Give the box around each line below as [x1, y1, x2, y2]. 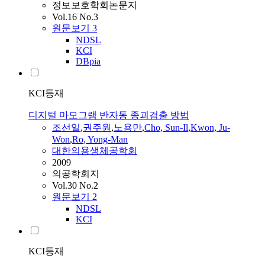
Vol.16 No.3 [52, 12, 98, 22]
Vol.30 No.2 [52, 180, 98, 191]
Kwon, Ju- [190, 122, 230, 133]
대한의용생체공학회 [52, 146, 137, 156]
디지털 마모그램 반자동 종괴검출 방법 [28, 110, 189, 121]
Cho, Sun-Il [144, 122, 188, 133]
